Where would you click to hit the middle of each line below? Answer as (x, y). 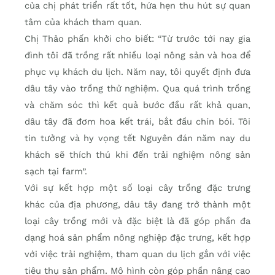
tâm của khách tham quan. (83, 22)
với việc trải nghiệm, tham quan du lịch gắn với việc (137, 254)
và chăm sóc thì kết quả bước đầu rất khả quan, (137, 105)
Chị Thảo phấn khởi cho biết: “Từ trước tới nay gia (137, 38)
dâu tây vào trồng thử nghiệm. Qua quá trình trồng (137, 88)
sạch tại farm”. (56, 171)
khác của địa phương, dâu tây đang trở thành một (137, 204)
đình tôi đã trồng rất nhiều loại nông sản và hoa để (137, 55)
